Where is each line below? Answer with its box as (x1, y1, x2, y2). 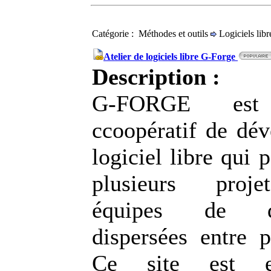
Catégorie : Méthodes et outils (92, 28, 211, 39)
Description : (92, 64, 226, 90)
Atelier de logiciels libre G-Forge (103, 51, 238, 62)
